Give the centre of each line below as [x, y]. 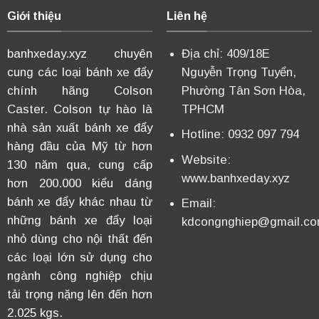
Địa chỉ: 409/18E [225, 53]
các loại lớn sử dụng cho [80, 257]
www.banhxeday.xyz [235, 178]
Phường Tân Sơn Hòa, [243, 90]
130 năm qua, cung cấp [80, 164]
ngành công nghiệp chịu [80, 276]
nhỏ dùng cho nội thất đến [80, 239]
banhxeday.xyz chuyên [80, 53]
